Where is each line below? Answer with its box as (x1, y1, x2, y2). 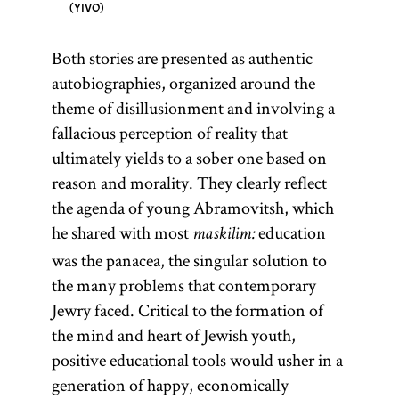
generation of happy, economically (51, 373, 289, 396)
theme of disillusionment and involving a (51, 96, 335, 119)
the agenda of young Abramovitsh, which (51, 196, 334, 219)
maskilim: (191, 226, 255, 244)
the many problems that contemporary (51, 273, 316, 297)
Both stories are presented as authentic (51, 46, 313, 69)
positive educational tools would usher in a (51, 348, 343, 371)
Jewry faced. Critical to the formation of (51, 298, 323, 322)
